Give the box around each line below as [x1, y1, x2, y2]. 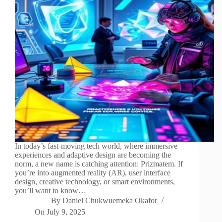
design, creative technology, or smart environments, [15, 177, 175, 186]
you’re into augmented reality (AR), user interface [15, 168, 170, 177]
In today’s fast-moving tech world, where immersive [15, 142, 177, 151]
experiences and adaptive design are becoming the [15, 151, 171, 160]
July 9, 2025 [47, 208, 86, 217]
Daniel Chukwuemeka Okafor [62, 196, 158, 205]
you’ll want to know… [15, 186, 86, 195]
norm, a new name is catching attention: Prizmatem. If [15, 160, 183, 168]
